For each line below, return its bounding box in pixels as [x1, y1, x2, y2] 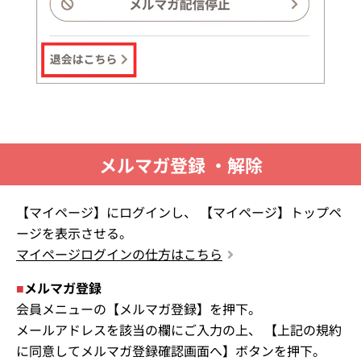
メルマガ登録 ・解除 [98, 151, 263, 178]
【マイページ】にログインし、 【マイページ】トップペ [16, 202, 342, 222]
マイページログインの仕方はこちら [16, 244, 222, 264]
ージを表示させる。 [16, 223, 132, 243]
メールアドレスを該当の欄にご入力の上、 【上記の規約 [16, 320, 342, 340]
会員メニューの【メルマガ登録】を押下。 [16, 299, 261, 319]
